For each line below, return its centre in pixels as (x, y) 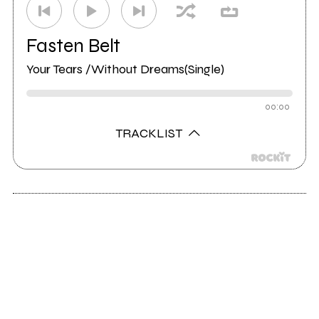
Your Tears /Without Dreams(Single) (125, 69)
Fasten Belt (73, 46)
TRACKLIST (151, 134)
